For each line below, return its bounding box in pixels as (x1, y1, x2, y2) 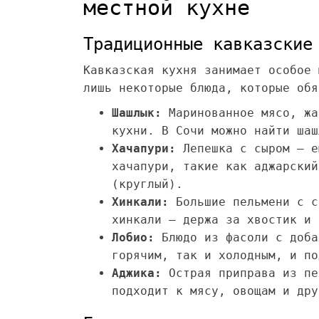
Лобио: (112, 231, 155, 244)
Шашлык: (112, 106, 162, 120)
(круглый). (112, 177, 183, 191)
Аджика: (112, 266, 162, 280)
